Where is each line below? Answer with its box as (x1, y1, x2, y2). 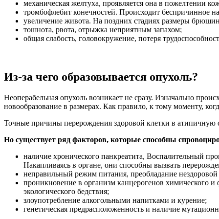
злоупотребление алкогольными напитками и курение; (23, 196, 207, 205)
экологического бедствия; (23, 187, 109, 196)
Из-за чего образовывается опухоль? (4, 70, 198, 84)
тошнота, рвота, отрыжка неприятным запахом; (23, 25, 182, 34)
